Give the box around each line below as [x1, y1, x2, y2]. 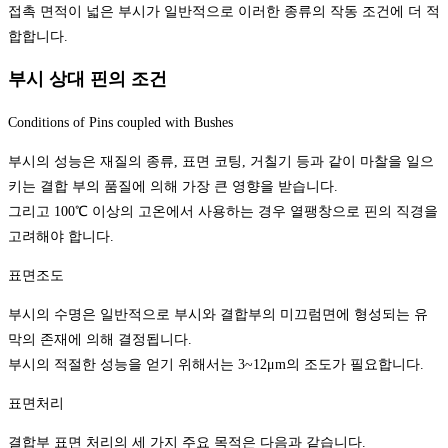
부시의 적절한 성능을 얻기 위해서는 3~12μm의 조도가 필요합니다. [8, 357, 424, 373]
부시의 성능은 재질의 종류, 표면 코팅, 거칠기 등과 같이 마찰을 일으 [8, 154, 434, 170]
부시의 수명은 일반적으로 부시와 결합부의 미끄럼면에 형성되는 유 [8, 307, 428, 323]
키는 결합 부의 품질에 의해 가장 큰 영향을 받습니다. [8, 179, 338, 195]
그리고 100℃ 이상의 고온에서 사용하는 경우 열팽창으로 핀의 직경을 [8, 204, 438, 220]
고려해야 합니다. [8, 229, 114, 245]
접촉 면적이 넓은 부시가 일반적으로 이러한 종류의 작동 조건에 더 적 [8, 4, 440, 20]
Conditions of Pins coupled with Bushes [8, 115, 233, 131]
